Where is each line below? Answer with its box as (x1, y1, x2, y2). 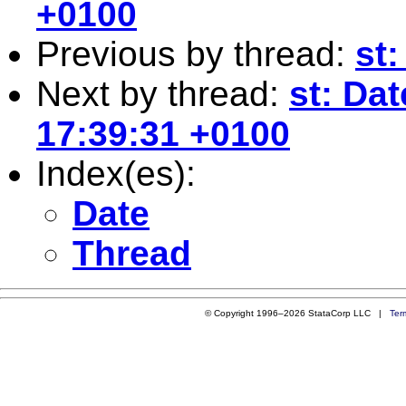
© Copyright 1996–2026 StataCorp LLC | (204, 307, 390, 318)
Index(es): (36, 153, 196, 193)
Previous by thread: (36, 34, 355, 73)
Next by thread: (36, 73, 289, 113)
